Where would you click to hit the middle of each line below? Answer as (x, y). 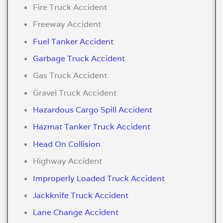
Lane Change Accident (76, 213)
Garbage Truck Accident (79, 58)
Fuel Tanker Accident (73, 41)
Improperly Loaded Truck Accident (99, 178)
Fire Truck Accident (70, 7)
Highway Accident (68, 161)
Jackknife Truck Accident (81, 196)
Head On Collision (67, 144)
